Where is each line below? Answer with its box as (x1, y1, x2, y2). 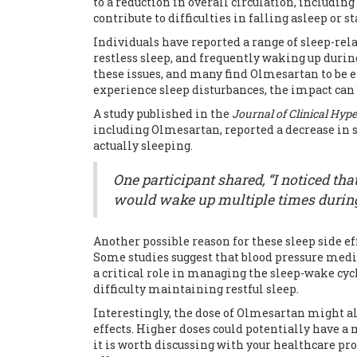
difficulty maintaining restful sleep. (93, 281, 299, 297)
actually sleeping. (93, 138, 193, 154)
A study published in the (93, 106, 232, 122)
